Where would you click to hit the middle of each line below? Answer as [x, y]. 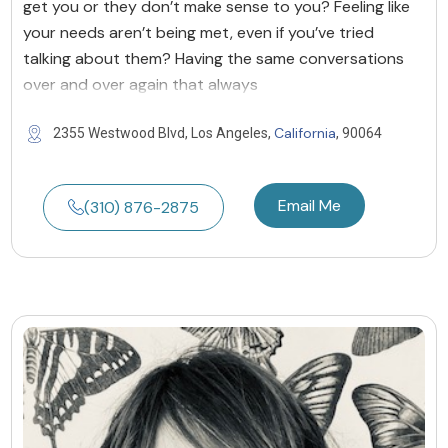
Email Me [309, 205]
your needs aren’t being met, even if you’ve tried [198, 32]
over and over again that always [140, 84]
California [305, 132]
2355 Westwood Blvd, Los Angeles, [163, 132]
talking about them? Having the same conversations [213, 58]
